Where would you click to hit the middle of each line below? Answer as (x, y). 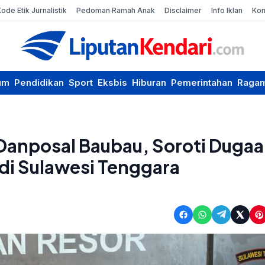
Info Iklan (227, 10)
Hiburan (149, 83)
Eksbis (112, 83)
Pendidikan (39, 83)
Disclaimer (183, 10)
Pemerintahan (202, 83)
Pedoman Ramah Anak (116, 10)
